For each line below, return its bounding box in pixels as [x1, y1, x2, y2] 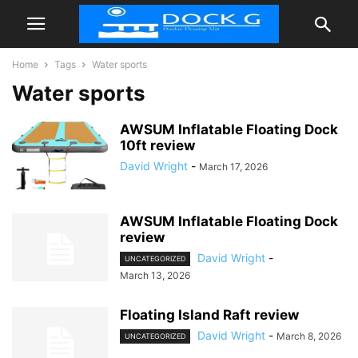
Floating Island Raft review [120, 307, 299, 324]
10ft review [120, 137, 195, 153]
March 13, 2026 [120, 269, 190, 282]
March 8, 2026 [276, 330, 341, 343]
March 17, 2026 [199, 161, 268, 173]
